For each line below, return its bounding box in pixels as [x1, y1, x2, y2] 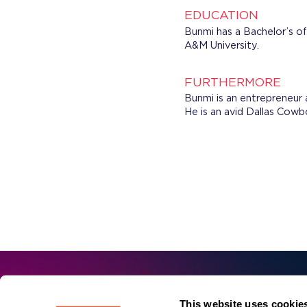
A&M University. [184, 40, 259, 50]
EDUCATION [184, 10, 258, 22]
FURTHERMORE [184, 77, 281, 88]
